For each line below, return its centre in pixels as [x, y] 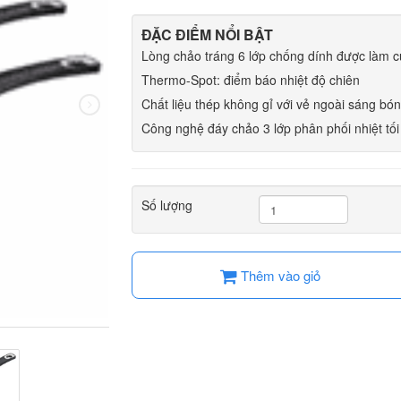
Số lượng [166, 205]
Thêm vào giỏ [279, 275]
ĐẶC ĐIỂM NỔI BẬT [207, 34]
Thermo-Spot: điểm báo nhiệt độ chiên [250, 80]
